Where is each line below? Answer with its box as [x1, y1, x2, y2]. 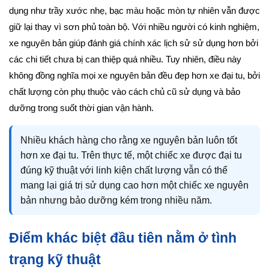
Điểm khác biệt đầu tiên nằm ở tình [9, 230, 237, 246]
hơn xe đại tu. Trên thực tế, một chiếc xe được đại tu [20, 150, 242, 161]
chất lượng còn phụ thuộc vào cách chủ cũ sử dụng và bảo [9, 87, 240, 97]
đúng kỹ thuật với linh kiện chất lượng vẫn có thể [20, 165, 228, 176]
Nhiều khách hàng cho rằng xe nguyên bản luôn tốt [20, 135, 237, 146]
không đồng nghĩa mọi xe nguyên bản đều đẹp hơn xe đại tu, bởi [9, 71, 260, 81]
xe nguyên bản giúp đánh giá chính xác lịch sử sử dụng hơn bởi [9, 38, 258, 49]
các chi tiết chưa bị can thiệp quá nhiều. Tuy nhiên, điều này [9, 55, 241, 65]
